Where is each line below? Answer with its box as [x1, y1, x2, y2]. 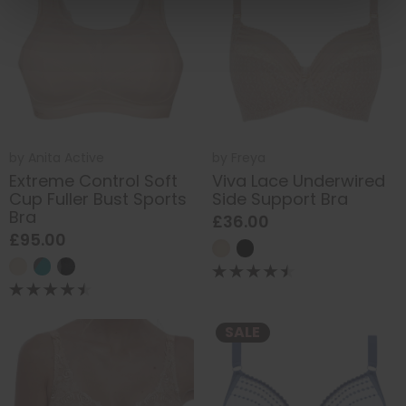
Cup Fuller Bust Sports [9, 187, 187, 210]
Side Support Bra [212, 187, 348, 210]
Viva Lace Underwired [212, 169, 385, 192]
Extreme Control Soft [9, 169, 178, 192]
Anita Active [28, 149, 104, 168]
